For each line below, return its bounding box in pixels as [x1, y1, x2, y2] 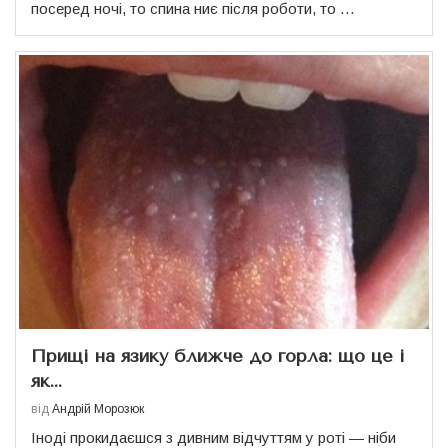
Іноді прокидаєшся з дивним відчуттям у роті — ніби [31, 428, 396, 446]
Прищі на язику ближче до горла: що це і [31, 344, 405, 367]
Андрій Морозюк [52, 401, 144, 416]
